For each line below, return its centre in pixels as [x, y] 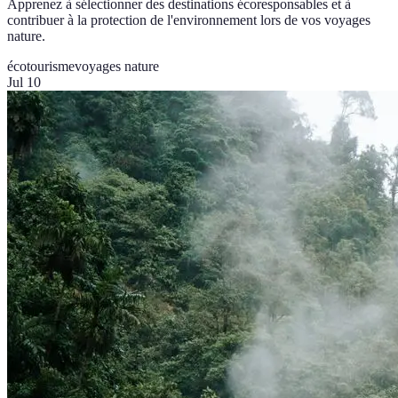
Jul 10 [24, 83]
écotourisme [41, 67]
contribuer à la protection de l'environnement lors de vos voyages [189, 20]
